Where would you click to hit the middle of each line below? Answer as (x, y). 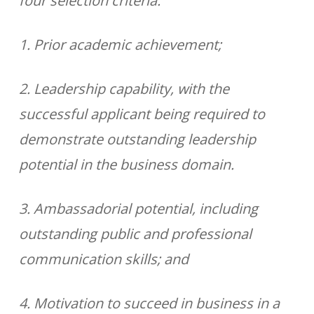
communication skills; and (103, 259)
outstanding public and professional (135, 234)
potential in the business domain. (126, 164)
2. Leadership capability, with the (124, 89)
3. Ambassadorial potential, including (138, 209)
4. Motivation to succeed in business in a (149, 303)
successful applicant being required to (142, 114)
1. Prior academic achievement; (120, 45)
